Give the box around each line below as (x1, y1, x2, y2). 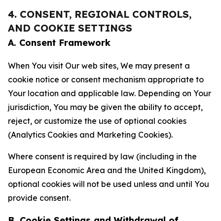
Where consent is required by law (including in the (8, 151, 197, 161)
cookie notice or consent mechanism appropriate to (8, 74, 204, 84)
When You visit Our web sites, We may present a (8, 61, 190, 71)
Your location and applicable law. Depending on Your (8, 88, 211, 98)
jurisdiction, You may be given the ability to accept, (8, 102, 203, 112)
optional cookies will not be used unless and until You (8, 179, 209, 189)
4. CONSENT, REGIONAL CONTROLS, (8, 8, 191, 20)
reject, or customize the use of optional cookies (8, 116, 186, 126)
